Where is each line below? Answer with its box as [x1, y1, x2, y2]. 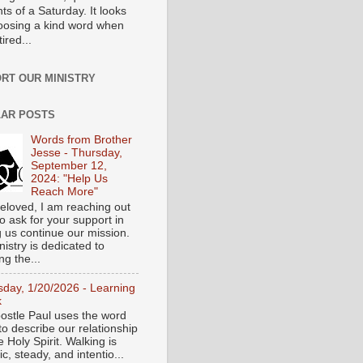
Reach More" [31, 186, 99, 199]
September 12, [31, 160, 108, 173]
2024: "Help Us [31, 173, 109, 186]
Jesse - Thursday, [31, 147, 123, 160]
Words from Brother [31, 134, 133, 147]
